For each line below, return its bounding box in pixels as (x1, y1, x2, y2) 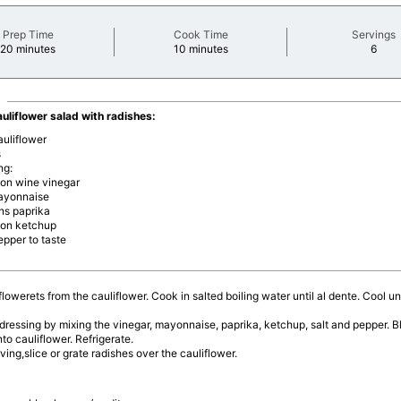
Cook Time (173, 28, 228, 41)
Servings (351, 28, 396, 41)
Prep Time (2, 28, 54, 41)
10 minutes (173, 42, 228, 55)
